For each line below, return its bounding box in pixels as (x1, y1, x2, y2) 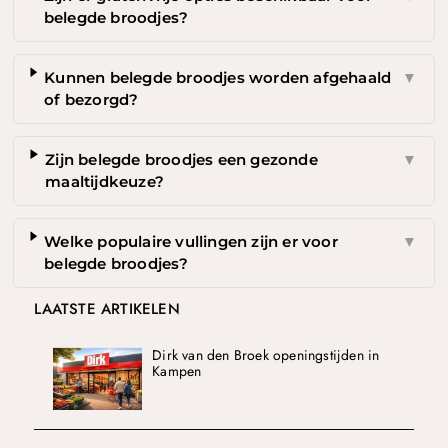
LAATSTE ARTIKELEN (34, 298, 180, 321)
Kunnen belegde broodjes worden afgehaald (44, 68, 392, 88)
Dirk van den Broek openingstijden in (152, 345, 380, 366)
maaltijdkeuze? (45, 172, 164, 192)
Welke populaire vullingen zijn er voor (44, 232, 338, 252)
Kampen (152, 361, 202, 382)
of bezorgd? (44, 90, 139, 110)
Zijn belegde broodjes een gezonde (45, 150, 318, 170)
